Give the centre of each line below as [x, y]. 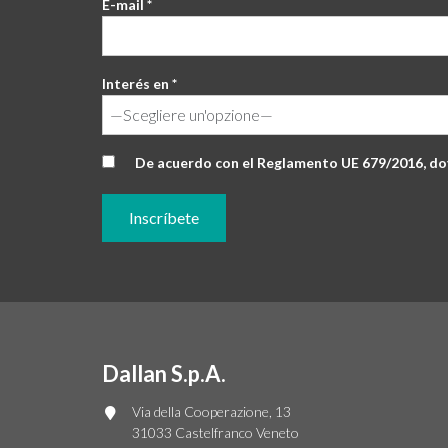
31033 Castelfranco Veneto [215, 432]
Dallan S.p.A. [164, 373]
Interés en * [139, 83]
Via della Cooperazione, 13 [211, 411]
